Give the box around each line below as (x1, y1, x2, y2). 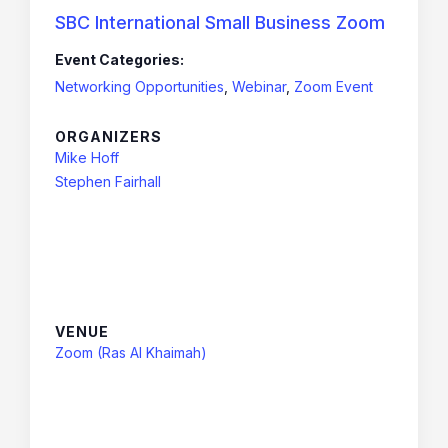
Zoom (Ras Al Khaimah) (55, 343, 207, 361)
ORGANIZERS (55, 127, 162, 145)
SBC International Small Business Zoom (55, 11, 385, 33)
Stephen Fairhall (55, 172, 161, 190)
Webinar (232, 77, 286, 95)
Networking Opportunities (55, 77, 224, 95)
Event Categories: (55, 50, 184, 68)
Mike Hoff (55, 148, 119, 166)
